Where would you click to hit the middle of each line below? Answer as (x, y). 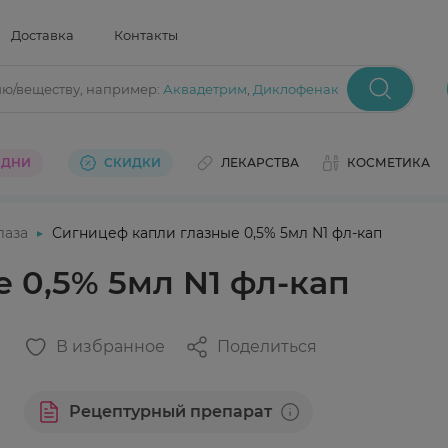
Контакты (146, 34)
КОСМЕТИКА (389, 162)
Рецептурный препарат (170, 411)
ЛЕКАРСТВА (259, 162)
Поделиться (267, 346)
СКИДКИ (132, 162)
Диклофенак (295, 89)
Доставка (42, 34)
